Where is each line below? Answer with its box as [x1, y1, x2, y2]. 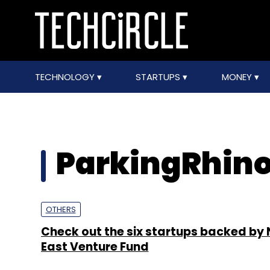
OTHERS [45, 204, 76, 215]
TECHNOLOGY [34, 71, 97, 83]
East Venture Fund [40, 239, 149, 255]
